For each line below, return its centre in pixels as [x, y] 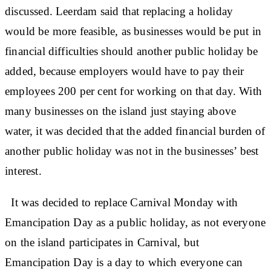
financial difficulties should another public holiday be [132, 51]
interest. [23, 171]
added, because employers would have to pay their [125, 71]
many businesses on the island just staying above [121, 111]
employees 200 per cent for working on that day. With [133, 91]
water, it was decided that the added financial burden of [135, 131]
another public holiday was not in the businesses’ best [132, 151]
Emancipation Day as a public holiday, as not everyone [135, 222]
